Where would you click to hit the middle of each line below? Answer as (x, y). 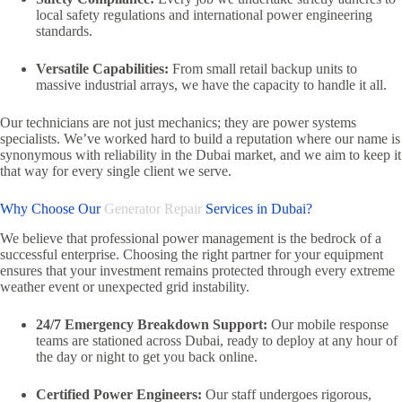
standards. (64, 31)
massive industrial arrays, (107, 85)
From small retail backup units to (263, 69)
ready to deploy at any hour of (310, 341)
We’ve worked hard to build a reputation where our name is (230, 139)
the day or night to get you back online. (147, 357)
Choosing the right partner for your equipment (251, 255)
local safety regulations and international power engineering (204, 15)
